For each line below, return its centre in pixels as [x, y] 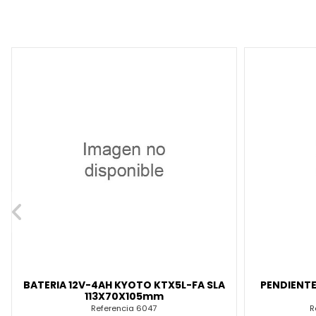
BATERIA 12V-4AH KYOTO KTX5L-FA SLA [124, 285]
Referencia [114, 309]
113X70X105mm [124, 297]
